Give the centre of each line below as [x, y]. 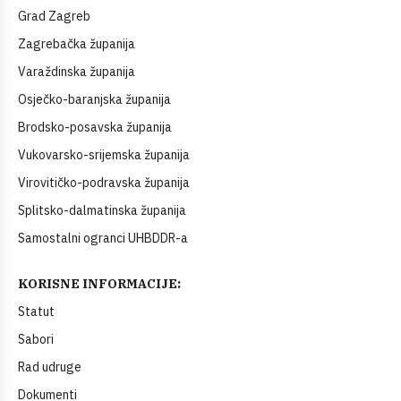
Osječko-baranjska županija [94, 100]
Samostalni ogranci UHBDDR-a [103, 239]
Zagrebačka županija [77, 44]
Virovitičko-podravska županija [104, 183]
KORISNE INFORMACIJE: [99, 284]
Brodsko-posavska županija [95, 128]
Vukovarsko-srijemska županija [104, 155]
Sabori [36, 340]
